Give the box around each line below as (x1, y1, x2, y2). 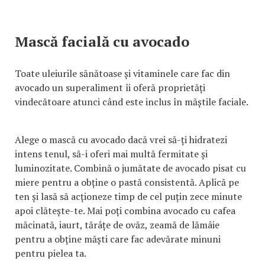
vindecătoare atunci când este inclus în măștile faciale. (15, 95, 248, 108)
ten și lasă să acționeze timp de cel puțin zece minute (15, 189, 242, 203)
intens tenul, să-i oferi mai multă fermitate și (15, 147, 208, 160)
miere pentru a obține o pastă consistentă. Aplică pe (15, 175, 239, 189)
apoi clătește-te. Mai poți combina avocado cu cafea (15, 203, 235, 217)
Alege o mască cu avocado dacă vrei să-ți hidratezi (15, 132, 227, 146)
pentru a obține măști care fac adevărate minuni (15, 232, 221, 245)
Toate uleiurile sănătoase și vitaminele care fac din (15, 66, 230, 80)
